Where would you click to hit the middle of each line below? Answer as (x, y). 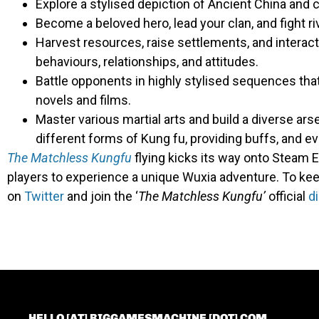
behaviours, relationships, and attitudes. (148, 62)
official (288, 196)
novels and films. (83, 100)
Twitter (44, 196)
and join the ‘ (101, 196)
